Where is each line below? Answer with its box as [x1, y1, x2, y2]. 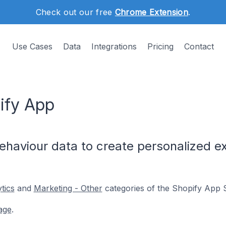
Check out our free [35, 7, 115, 17]
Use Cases [12, 41, 52, 51]
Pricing [147, 41, 174, 51]
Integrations [91, 41, 137, 51]
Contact [184, 41, 214, 51]
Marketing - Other [33, 183, 102, 193]
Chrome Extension [115, 7, 188, 17]
